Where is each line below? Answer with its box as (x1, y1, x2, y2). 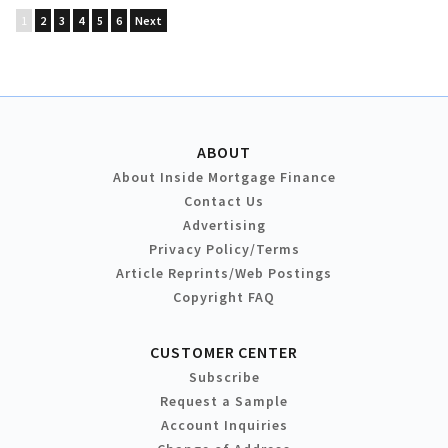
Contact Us (184, 191, 264, 210)
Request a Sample (160, 391, 288, 410)
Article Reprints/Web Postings (116, 263, 332, 282)
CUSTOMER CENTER (150, 341, 298, 362)
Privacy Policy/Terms (148, 239, 300, 258)
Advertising (182, 215, 266, 234)
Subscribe (188, 367, 260, 386)
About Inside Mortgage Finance (112, 167, 336, 186)
